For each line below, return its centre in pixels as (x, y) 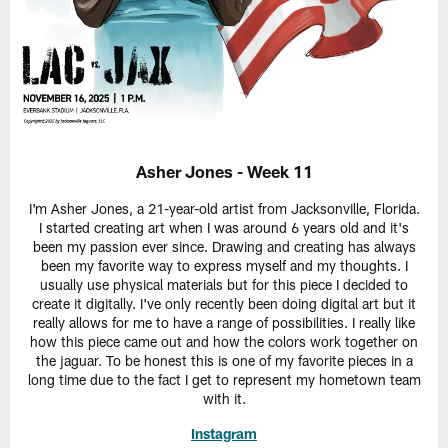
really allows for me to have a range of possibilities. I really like (224, 322)
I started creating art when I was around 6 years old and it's (224, 227)
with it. (224, 398)
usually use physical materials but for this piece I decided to (224, 284)
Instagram (224, 433)
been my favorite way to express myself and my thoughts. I (224, 265)
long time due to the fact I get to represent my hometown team (224, 379)
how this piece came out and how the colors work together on (224, 341)
